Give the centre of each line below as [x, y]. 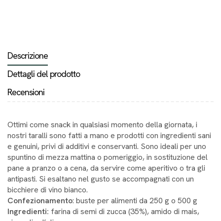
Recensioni [26, 92]
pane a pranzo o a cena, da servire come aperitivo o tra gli [106, 168]
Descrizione [28, 55]
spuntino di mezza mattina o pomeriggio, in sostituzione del [108, 157]
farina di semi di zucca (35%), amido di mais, [124, 211]
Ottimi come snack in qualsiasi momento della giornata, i [102, 124]
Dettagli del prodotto [44, 74]
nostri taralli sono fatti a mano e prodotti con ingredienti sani [109, 135]
